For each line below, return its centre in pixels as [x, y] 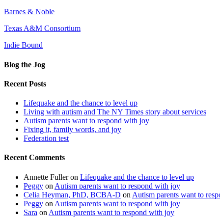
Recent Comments [34, 158]
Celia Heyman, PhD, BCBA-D [72, 194]
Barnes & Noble [29, 12]
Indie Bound [23, 45]
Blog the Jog [25, 64]
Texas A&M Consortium [42, 28]
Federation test [46, 138]
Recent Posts [25, 83]
